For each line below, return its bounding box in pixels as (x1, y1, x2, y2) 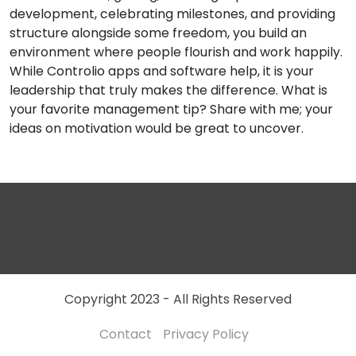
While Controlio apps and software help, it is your (10, 62, 314, 80)
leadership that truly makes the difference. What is (10, 81, 327, 99)
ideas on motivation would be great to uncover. (10, 119, 304, 137)
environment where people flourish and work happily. (10, 43, 342, 61)
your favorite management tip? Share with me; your (10, 100, 333, 118)
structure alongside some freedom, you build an (10, 24, 307, 42)
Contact (99, 325, 152, 343)
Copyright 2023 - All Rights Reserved (64, 290, 292, 308)
